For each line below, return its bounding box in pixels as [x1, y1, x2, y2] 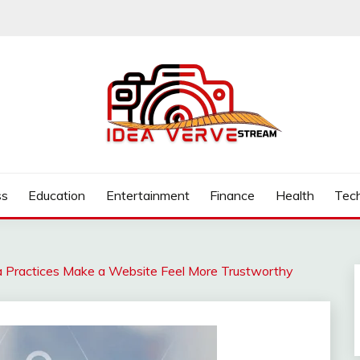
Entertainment [105, 187, 190, 203]
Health [275, 187, 314, 203]
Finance [210, 187, 256, 203]
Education [28, 187, 86, 203]
